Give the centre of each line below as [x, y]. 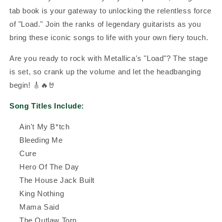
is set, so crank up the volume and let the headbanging [105, 71]
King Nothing [42, 193]
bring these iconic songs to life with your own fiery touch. [109, 37]
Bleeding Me [41, 140]
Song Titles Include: [47, 106]
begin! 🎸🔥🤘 [33, 85]
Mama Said [39, 207]
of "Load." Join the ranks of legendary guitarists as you [105, 24]
